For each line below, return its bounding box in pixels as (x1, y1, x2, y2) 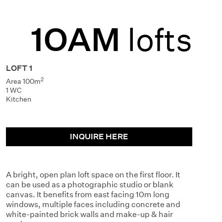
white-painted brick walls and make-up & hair (6, 210, 173, 219)
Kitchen (6, 95, 31, 104)
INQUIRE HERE (70, 132, 128, 141)
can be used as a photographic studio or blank (6, 180, 173, 189)
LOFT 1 (6, 63, 32, 73)
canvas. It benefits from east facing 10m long (6, 190, 169, 199)
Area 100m (6, 77, 41, 86)
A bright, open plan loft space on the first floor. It (6, 170, 180, 179)
